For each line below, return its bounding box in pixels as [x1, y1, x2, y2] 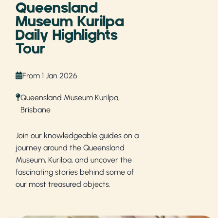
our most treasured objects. [16, 179, 110, 189]
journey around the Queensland [16, 143, 125, 152]
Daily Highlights [16, 26, 118, 44]
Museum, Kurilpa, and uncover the [16, 155, 132, 164]
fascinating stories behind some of [16, 167, 134, 177]
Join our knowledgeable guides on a [16, 130, 139, 140]
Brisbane [20, 105, 51, 114]
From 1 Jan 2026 [22, 71, 77, 80]
